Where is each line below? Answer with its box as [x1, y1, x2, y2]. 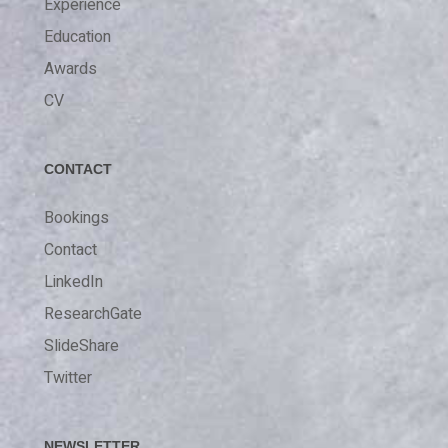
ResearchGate [44, 301, 143, 326]
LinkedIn [44, 269, 104, 294]
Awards [44, 56, 98, 81]
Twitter [44, 365, 93, 390]
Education [44, 24, 112, 49]
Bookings [44, 205, 110, 230]
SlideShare [44, 333, 120, 358]
